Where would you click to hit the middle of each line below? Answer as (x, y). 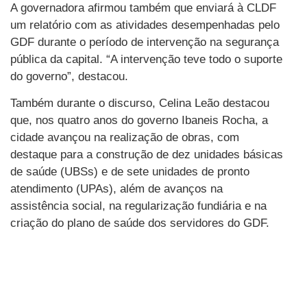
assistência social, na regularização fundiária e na (138, 206)
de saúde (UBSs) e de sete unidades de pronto (130, 171)
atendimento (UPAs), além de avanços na (116, 188)
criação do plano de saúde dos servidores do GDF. (140, 223)
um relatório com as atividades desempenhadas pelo (145, 25)
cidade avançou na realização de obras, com (125, 137)
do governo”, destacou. (69, 76)
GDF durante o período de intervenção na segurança (145, 42)
